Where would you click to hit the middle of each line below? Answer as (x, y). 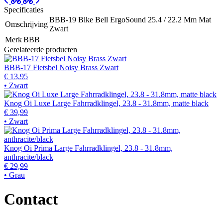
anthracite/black (29, 157)
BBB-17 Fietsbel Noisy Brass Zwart (61, 67)
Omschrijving (26, 24)
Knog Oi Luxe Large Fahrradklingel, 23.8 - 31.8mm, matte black (106, 103)
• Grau (14, 175)
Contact (31, 199)
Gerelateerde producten (41, 49)
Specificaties (24, 9)
